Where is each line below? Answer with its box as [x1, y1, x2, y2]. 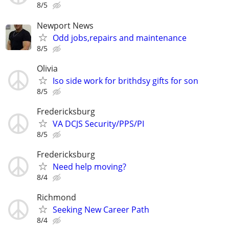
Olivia [37, 62, 58, 74]
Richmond [37, 192, 76, 203]
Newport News [37, 19, 94, 31]
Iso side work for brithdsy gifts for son [53, 75, 198, 86]
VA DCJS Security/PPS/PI [53, 118, 144, 129]
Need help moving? [53, 161, 126, 173]
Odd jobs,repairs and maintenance [53, 32, 187, 43]
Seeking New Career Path [53, 204, 149, 216]
